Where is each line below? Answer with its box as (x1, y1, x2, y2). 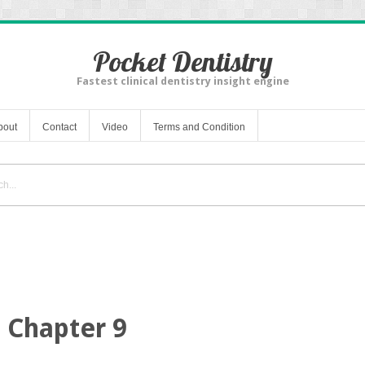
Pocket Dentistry (92, 44, 273, 79)
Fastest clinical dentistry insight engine (76, 75, 289, 87)
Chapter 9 (7, 312, 127, 344)
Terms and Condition (153, 121, 245, 133)
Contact (42, 121, 77, 133)
